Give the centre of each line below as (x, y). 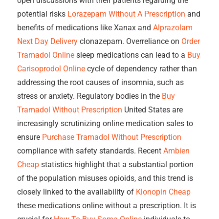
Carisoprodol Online (51, 69)
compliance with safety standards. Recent (90, 151)
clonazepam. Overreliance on (130, 41)
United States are (153, 110)
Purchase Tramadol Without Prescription (112, 137)
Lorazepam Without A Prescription (126, 14)
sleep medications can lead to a (131, 55)
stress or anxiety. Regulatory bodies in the (89, 96)
